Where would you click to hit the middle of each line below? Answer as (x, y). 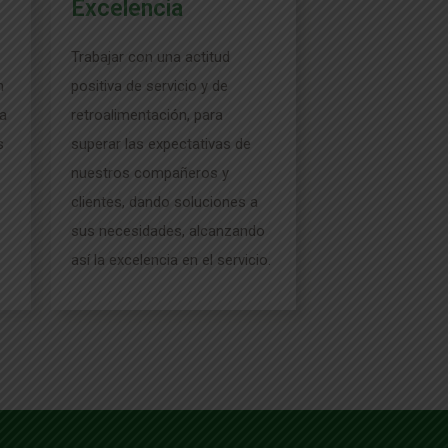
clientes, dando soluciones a (164, 202)
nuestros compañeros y (150, 173)
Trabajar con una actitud (150, 57)
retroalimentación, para (147, 115)
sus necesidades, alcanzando (168, 231)
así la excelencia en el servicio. (171, 260)
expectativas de (199, 144)
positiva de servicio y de (149, 86)
